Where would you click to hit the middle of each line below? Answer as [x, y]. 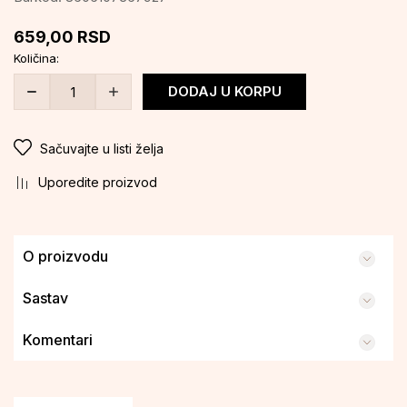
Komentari [58, 339]
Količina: [36, 58]
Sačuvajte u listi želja [102, 149]
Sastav [45, 298]
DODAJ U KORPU [224, 91]
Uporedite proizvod [98, 182]
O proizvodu [65, 256]
